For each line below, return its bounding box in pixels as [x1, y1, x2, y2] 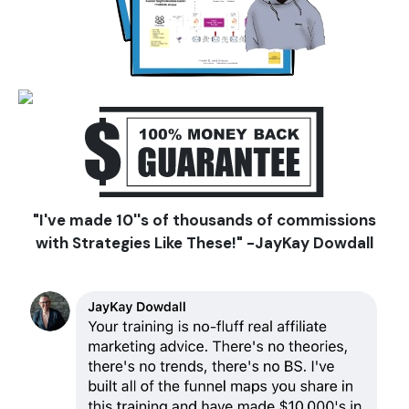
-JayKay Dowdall [246, 232, 373, 253]
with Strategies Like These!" [36, 232, 246, 253]
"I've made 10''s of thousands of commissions [33, 209, 376, 230]
